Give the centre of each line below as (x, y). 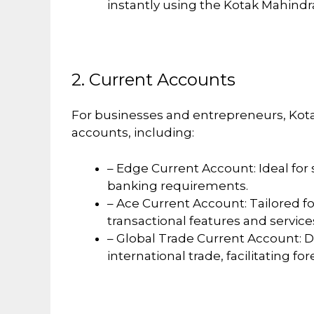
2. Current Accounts (153, 80)
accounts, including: (133, 133)
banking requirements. (178, 185)
